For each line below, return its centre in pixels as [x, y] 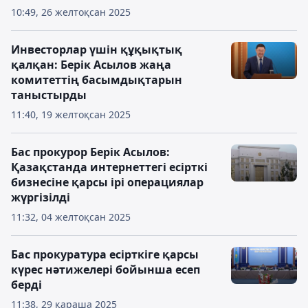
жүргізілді [41, 197]
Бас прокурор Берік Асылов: [90, 152]
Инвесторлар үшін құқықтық [97, 49]
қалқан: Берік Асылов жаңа [91, 65]
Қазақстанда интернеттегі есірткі [109, 167]
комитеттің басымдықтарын [97, 80]
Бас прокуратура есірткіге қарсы [105, 254]
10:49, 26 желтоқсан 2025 [71, 12]
